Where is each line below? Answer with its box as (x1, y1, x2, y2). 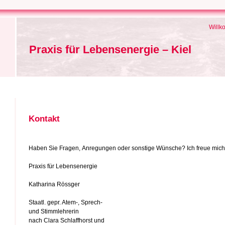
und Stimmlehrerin (28, 208, 79, 215)
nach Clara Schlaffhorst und (28, 217, 104, 224)
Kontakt (28, 114, 60, 124)
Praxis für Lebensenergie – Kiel (29, 43, 191, 56)
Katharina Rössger (28, 181, 80, 188)
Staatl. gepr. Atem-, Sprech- (28, 199, 102, 206)
